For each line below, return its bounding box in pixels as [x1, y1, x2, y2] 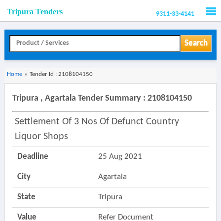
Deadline [17, 152, 48, 161]
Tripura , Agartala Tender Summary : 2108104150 [12, 94, 192, 103]
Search [184, 39, 208, 47]
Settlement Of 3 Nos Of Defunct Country [14, 117, 179, 127]
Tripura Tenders [6, 7, 63, 16]
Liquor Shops [14, 132, 68, 142]
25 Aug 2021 [98, 152, 142, 161]
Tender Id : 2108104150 [29, 71, 93, 77]
